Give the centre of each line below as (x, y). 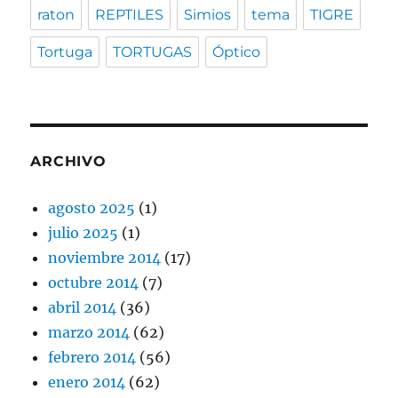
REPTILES (130, 15)
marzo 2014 (89, 333)
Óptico (237, 52)
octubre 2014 (94, 283)
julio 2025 (84, 233)
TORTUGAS (153, 52)
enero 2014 (87, 382)
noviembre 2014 (105, 258)
